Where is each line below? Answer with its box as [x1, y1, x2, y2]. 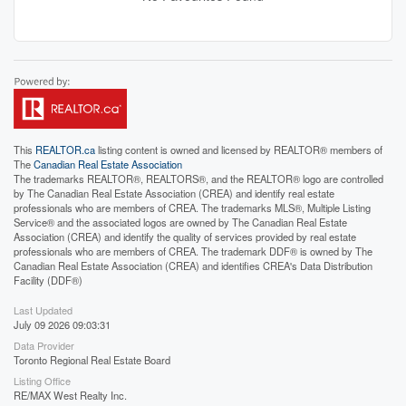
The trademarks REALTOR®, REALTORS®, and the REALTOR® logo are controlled [14, 171, 383, 186]
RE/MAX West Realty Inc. [14, 388, 127, 402]
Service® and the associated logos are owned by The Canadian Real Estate [14, 215, 347, 229]
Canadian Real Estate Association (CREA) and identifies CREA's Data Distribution [14, 258, 372, 273]
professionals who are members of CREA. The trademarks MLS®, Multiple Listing [14, 200, 371, 215]
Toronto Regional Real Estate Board [14, 353, 170, 367]
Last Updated [14, 303, 72, 317]
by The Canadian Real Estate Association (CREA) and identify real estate [14, 186, 334, 200]
